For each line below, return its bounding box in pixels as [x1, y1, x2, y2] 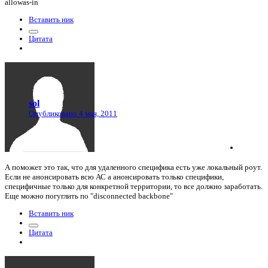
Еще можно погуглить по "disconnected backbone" [5, 191, 173, 200]
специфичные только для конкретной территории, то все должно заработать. [5, 181, 263, 191]
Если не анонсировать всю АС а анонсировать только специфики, [5, 172, 224, 181]
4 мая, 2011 [79, 109, 117, 118]
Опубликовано [29, 109, 79, 118]
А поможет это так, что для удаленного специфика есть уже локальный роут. [5, 162, 262, 172]
